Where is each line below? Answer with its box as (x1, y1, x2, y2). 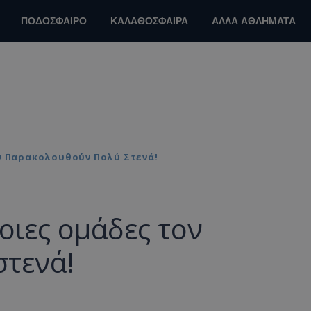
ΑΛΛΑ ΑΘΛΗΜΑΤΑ (212, 15, 296, 28)
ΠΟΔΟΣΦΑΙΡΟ (21, 15, 87, 28)
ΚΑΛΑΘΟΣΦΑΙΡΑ (110, 15, 188, 28)
